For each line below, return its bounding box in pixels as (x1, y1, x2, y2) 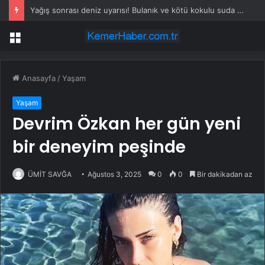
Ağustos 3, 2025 (88, 170, 141, 179)
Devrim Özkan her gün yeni (12, 112, 241, 136)
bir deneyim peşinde (12, 135, 186, 159)
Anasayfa (20, 73, 56, 83)
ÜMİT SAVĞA (28, 170, 72, 179)
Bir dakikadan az (195, 170, 253, 179)
